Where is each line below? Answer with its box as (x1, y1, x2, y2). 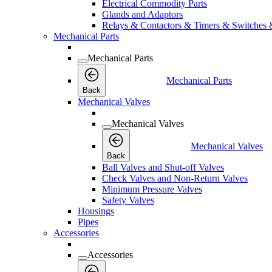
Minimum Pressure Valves (102, 184, 202, 194)
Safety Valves (102, 195, 154, 205)
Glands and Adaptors (102, 9, 183, 19)
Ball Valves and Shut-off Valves (102, 162, 224, 172)
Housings (78, 206, 114, 216)
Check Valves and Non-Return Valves (102, 173, 248, 183)
